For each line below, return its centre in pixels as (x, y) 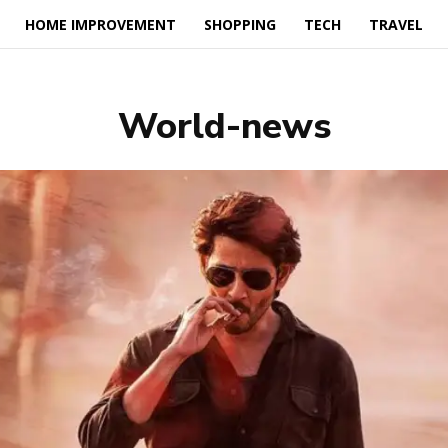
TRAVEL (395, 24)
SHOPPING (239, 24)
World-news (224, 126)
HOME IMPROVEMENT (100, 24)
